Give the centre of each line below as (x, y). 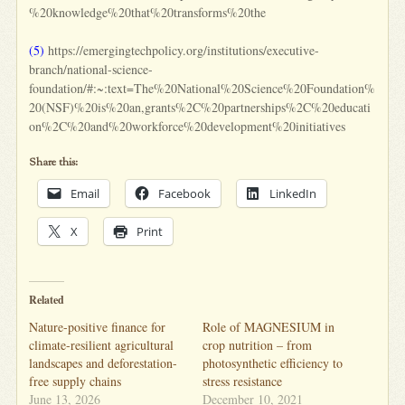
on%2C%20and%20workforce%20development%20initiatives (188, 126)
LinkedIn (293, 193)
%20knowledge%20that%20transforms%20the (148, 12)
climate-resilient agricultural (102, 344)
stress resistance (242, 381)
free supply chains (75, 381)
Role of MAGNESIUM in (268, 326)
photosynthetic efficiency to (273, 363)
